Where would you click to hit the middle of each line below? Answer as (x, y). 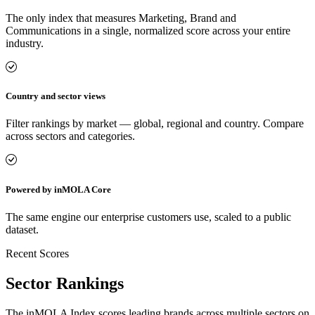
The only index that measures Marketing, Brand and (121, 18)
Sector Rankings (65, 283)
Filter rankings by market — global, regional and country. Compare (155, 124)
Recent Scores (37, 253)
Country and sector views (56, 96)
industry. (25, 43)
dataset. (22, 229)
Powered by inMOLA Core (58, 189)
